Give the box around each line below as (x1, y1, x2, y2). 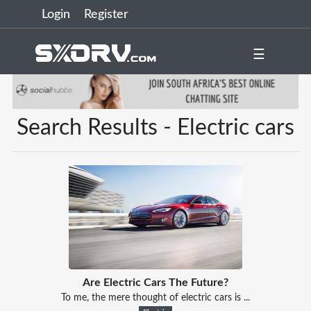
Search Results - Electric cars (17, 116, 294, 139)
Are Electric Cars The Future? (82, 276, 228, 288)
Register (84, 8, 128, 21)
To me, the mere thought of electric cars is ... (60, 292, 250, 303)
